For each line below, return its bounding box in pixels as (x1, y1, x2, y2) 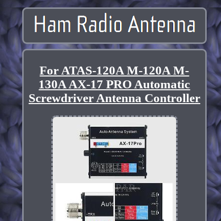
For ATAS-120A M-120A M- (39, 63, 189, 77)
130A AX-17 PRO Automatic (38, 77, 190, 91)
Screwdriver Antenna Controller (28, 91, 200, 105)
